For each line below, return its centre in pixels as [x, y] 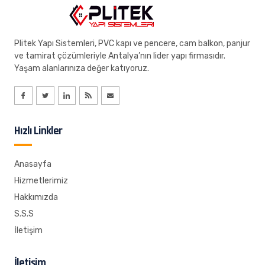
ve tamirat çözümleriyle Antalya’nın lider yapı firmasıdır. [120, 56]
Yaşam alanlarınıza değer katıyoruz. [82, 68]
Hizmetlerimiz [41, 181]
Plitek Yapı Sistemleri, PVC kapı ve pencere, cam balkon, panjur [132, 43]
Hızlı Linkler [38, 131]
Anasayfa [33, 164]
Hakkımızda [36, 198]
